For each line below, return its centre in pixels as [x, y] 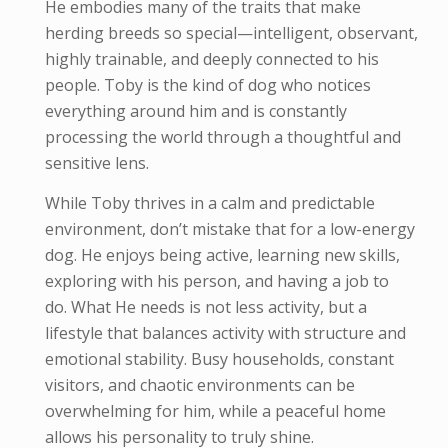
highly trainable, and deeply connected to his [211, 59]
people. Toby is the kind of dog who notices [207, 85]
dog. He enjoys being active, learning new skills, [222, 254]
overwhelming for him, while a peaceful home [215, 410]
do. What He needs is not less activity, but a [205, 306]
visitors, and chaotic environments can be [199, 384]
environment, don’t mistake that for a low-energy [229, 228]
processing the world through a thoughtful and [222, 137]
